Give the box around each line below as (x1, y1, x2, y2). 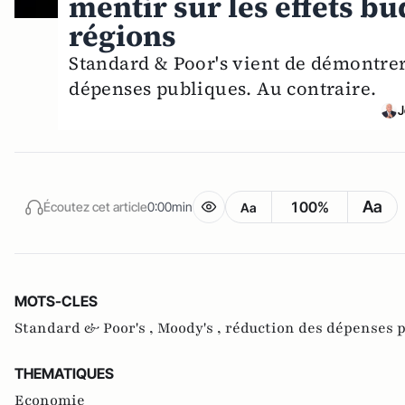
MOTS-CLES (14, 292, 98, 311)
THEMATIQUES (14, 364, 114, 383)
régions (69, 16, 177, 57)
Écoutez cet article (43, 198, 147, 214)
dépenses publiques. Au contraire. (69, 76, 377, 102)
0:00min (147, 198, 193, 214)
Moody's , (157, 318, 225, 339)
